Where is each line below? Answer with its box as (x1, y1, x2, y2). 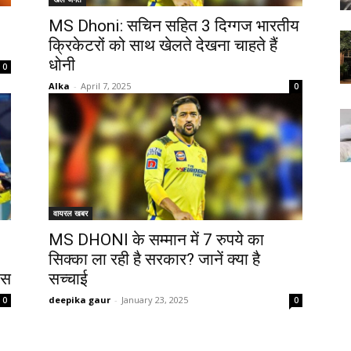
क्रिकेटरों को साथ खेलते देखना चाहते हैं (49, 36, 277, 55)
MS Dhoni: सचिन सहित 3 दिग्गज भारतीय (49, 16, 299, 35)
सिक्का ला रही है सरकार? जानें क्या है (49, 250, 260, 269)
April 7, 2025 (81, 80, 131, 92)
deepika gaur (49, 294, 110, 306)
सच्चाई (49, 270, 88, 288)
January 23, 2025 (121, 294, 188, 306)
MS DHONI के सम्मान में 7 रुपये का (49, 230, 264, 249)
